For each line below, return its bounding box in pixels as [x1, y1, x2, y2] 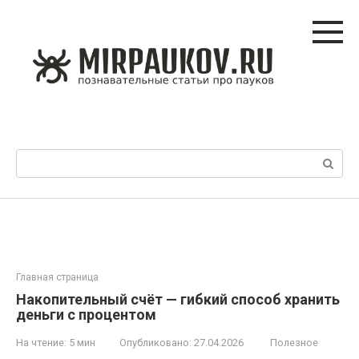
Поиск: [16, 150, 54, 164]
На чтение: [16, 337, 67, 349]
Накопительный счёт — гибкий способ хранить [16, 291, 340, 308]
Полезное [270, 337, 318, 349]
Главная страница [16, 272, 99, 283]
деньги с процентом [16, 306, 156, 323]
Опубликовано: [119, 337, 192, 349]
